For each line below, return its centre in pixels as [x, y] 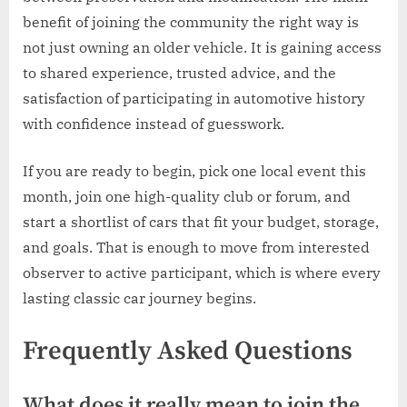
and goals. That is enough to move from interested [196, 248]
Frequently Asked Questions [188, 352]
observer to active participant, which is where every [202, 273]
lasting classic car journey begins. [139, 298]
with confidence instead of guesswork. [154, 124]
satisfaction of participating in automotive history [194, 99]
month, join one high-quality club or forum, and [187, 197]
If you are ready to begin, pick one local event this [194, 171]
